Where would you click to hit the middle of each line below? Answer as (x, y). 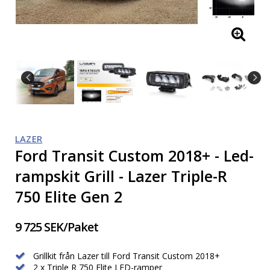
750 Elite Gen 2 (69, 197)
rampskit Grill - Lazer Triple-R (121, 176)
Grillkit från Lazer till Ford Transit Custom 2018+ (125, 256)
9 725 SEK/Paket (57, 227)
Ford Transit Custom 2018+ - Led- (134, 156)
